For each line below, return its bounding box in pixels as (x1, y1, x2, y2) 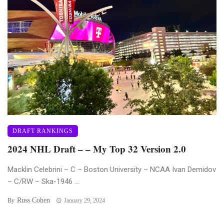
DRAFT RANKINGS (12, 127, 73, 135)
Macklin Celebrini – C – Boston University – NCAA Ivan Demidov (7, 165, 216, 174)
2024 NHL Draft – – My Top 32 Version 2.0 (7, 142, 186, 156)
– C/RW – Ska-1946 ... (7, 177, 79, 186)
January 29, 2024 (63, 197, 105, 204)
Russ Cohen (17, 196, 50, 204)
